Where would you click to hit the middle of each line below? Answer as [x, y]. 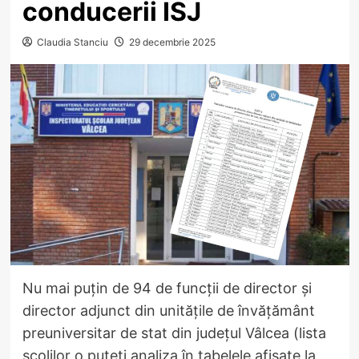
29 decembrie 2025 [172, 42]
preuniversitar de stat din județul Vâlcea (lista [174, 333]
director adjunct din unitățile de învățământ [168, 310]
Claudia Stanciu [72, 42]
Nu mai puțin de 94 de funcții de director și [167, 288]
